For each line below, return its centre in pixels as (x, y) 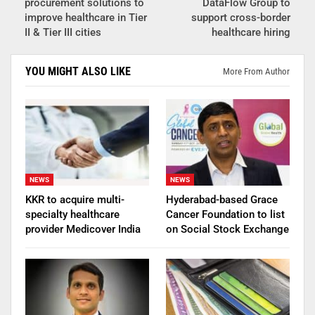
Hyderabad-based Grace (222, 199)
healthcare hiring (251, 32)
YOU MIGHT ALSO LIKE (78, 71)
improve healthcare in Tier (86, 17)
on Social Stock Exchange (227, 229)
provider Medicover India (83, 229)
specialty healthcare (72, 214)
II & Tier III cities (63, 32)
